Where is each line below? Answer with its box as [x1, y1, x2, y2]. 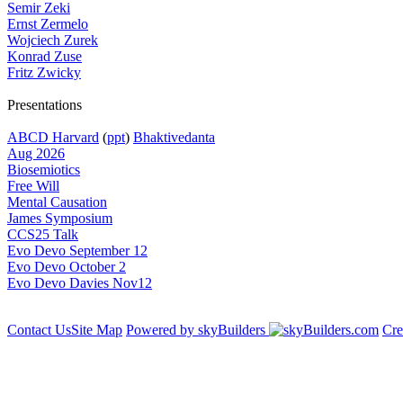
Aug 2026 [7, 146, 65, 161]
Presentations [7, 97, 82, 112]
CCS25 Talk [7, 227, 78, 242]
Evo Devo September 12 [7, 243, 148, 258]
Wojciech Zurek [7, 32, 98, 48]
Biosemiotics [7, 162, 80, 177]
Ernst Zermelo [7, 16, 88, 31]
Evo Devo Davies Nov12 [7, 275, 152, 291]
